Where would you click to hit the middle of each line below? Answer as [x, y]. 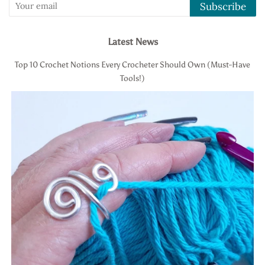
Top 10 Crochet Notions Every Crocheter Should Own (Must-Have [132, 65]
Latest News [132, 42]
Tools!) [132, 78]
